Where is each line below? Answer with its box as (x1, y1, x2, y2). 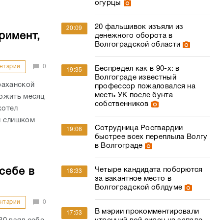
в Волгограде (94, 142, 143, 149)
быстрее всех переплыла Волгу (94, 134, 208, 140)
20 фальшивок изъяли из (94, 24, 184, 30)
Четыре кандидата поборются (94, 166, 203, 173)
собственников (94, 101, 149, 108)
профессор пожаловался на (94, 83, 196, 90)
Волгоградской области (94, 41, 181, 48)
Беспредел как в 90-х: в (94, 65, 180, 72)
